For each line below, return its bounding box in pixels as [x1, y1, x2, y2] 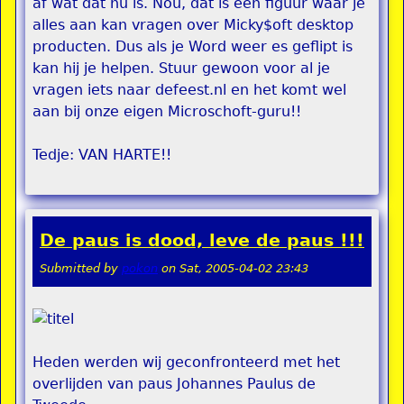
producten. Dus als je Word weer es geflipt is [32, 38, 353, 55]
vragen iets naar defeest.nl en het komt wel [32, 81, 346, 98]
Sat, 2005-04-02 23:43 [179, 262, 308, 275]
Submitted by [40, 262, 122, 275]
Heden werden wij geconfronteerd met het [32, 353, 340, 371]
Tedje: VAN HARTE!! [32, 146, 171, 163]
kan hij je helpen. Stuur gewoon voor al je [32, 60, 330, 77]
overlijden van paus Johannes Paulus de [32, 375, 316, 392]
